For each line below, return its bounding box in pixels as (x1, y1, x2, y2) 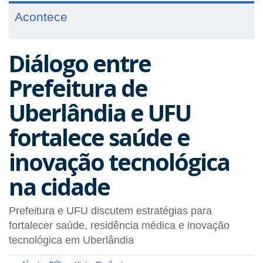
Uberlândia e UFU (9, 97, 191, 128)
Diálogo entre (9, 48, 151, 79)
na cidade (9, 171, 110, 202)
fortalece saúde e (9, 122, 190, 153)
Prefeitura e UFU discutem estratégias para (9, 204, 212, 217)
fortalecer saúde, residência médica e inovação (9, 219, 230, 231)
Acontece (15, 10, 68, 23)
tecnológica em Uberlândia (9, 234, 134, 246)
